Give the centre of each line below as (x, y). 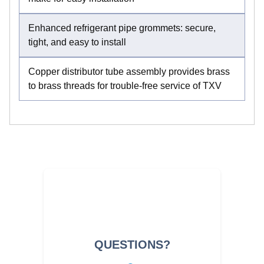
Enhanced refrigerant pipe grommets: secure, (122, 28)
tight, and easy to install (77, 42)
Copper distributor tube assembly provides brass (129, 71)
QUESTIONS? (132, 244)
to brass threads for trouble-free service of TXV (125, 85)
